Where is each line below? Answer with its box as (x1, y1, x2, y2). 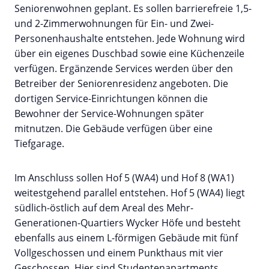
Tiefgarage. (14, 137, 64, 151)
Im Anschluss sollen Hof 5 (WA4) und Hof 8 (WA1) (14, 171, 234, 185)
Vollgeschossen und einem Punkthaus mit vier (14, 246, 223, 260)
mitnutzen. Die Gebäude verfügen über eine (14, 122, 213, 136)
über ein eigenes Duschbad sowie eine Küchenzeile (14, 47, 244, 61)
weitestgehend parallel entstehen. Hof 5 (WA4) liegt (14, 186, 245, 200)
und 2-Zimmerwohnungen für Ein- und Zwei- (14, 17, 214, 31)
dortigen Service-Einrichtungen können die (14, 92, 208, 106)
